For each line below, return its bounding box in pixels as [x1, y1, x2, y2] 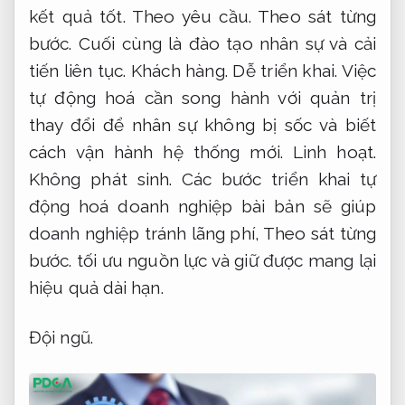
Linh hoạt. [292, 142, 376, 163]
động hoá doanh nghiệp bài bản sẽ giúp [29, 196, 376, 217]
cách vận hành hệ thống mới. [29, 142, 293, 163]
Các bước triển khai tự [172, 169, 376, 190]
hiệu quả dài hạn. [29, 278, 164, 298]
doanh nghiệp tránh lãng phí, [29, 223, 264, 244]
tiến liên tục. [29, 61, 132, 81]
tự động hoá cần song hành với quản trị [29, 88, 376, 108]
